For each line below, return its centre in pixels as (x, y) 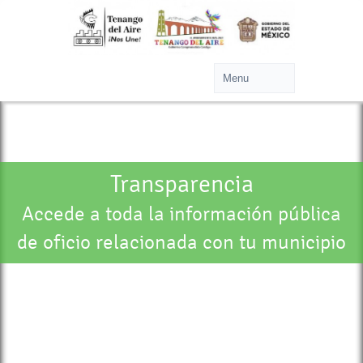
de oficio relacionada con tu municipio (181, 242)
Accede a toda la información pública (181, 214)
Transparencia (181, 184)
